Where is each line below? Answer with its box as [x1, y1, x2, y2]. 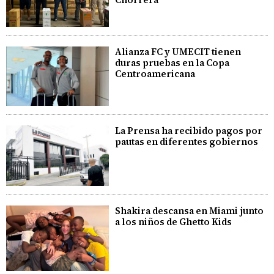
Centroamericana [115, 67, 196, 80]
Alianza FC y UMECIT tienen [115, 45, 242, 58]
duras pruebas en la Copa [115, 56, 230, 69]
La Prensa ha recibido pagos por [115, 124, 263, 138]
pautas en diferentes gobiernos [115, 135, 259, 149]
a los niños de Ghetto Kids [115, 215, 232, 229]
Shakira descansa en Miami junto [115, 204, 264, 218]
